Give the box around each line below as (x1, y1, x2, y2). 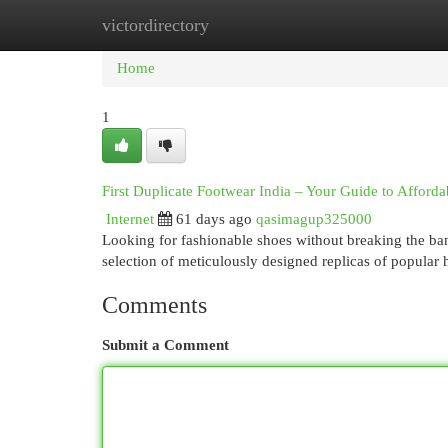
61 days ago (176, 211, 252, 227)
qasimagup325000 (256, 211, 372, 227)
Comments (102, 292, 207, 318)
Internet (106, 211, 154, 227)
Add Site (339, 17, 393, 33)
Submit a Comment (102, 337, 229, 353)
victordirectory (102, 15, 209, 35)
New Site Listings (200, 17, 309, 33)
